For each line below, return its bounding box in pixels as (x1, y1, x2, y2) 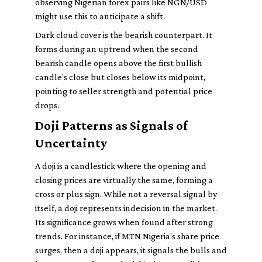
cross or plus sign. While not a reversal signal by (35, 189, 217, 199)
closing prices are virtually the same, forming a (35, 175, 213, 185)
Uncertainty (35, 136, 107, 150)
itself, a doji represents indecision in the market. (35, 203, 217, 213)
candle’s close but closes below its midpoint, (35, 72, 205, 82)
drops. (35, 100, 59, 110)
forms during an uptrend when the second (35, 44, 198, 54)
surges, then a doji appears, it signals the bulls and (35, 245, 227, 255)
